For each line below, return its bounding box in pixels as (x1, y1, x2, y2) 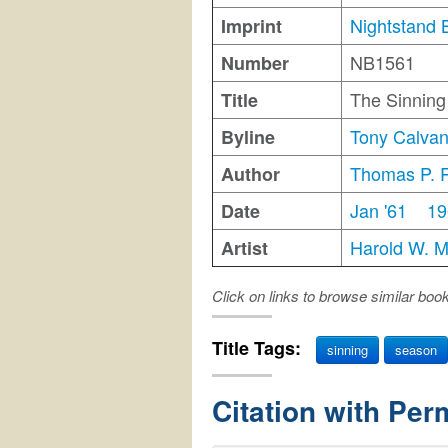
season (395, 339, 437, 359)
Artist (221, 234, 268, 261)
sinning (327, 339, 368, 359)
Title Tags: (212, 334, 306, 361)
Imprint (221, 12, 282, 39)
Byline (221, 123, 275, 150)
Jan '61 (350, 196, 407, 223)
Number (221, 49, 289, 76)
